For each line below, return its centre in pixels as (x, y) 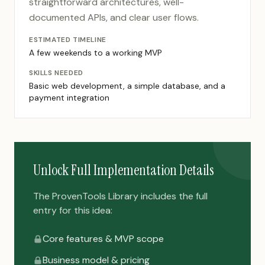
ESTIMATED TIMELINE (68, 40)
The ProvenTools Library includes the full (120, 196)
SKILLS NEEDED (56, 73)
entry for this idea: (73, 210)
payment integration (69, 98)
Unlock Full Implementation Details (124, 170)
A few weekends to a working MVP (96, 53)
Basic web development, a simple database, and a (127, 86)
